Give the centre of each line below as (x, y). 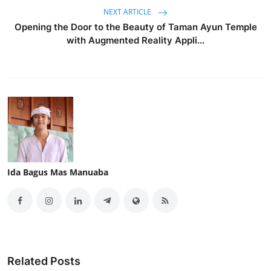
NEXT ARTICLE (128, 12)
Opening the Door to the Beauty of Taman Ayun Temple (135, 27)
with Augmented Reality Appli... (135, 41)
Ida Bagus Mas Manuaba (58, 172)
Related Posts (44, 261)
